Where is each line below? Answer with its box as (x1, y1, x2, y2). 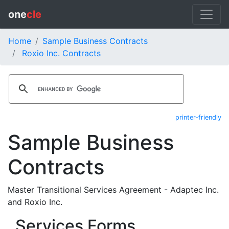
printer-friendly (175, 113, 221, 121)
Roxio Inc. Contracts (22, 48, 101, 58)
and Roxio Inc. (8, 197, 62, 207)
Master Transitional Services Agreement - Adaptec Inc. (8, 185, 219, 195)
